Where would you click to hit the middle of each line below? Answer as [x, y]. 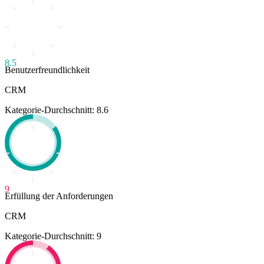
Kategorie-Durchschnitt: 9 [53, 236]
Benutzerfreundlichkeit [47, 70]
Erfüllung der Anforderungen [59, 196]
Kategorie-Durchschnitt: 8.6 [57, 110]
